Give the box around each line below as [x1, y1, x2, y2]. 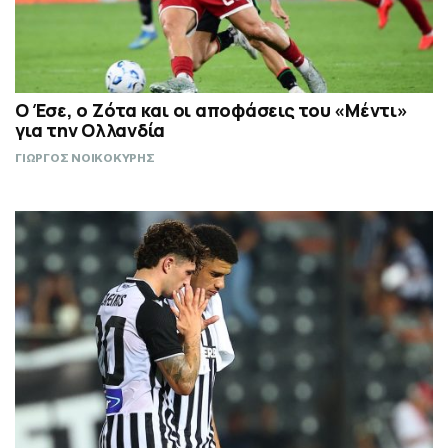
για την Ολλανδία [15, 118, 165, 143]
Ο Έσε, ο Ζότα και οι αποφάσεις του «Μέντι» [15, 98, 408, 123]
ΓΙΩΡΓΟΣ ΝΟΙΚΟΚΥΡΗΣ [15, 151, 155, 166]
